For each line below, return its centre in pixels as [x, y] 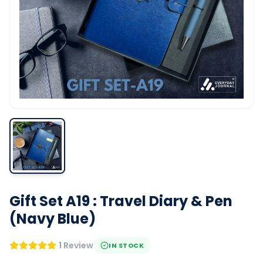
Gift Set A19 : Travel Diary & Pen [121, 201]
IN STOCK [127, 245]
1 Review [76, 245]
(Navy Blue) [53, 219]
